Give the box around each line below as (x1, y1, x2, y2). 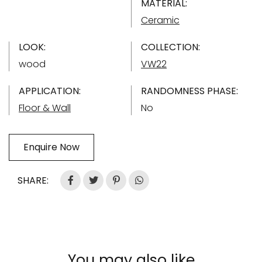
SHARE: (18, 173, 49, 187)
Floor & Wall (19, 101, 71, 115)
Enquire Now (23, 140, 80, 154)
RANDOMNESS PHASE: (141, 84, 238, 98)
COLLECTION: (141, 40, 200, 54)
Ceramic (141, 13, 180, 27)
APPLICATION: (19, 84, 81, 98)
